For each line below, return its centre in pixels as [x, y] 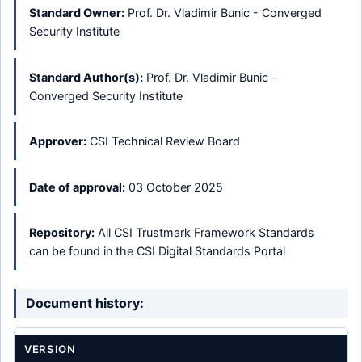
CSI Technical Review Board [163, 141]
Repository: [62, 233]
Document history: [85, 303]
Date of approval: [77, 187]
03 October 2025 [174, 187]
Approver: [58, 141]
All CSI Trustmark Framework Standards [204, 233]
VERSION [50, 349]
